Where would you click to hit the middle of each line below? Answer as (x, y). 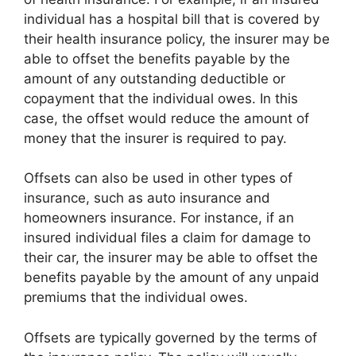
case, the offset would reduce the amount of (166, 118)
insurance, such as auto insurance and (147, 198)
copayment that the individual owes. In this (161, 98)
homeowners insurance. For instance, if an (159, 218)
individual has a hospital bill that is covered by (172, 19)
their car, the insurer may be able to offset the (171, 257)
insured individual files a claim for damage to (167, 238)
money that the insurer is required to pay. (155, 138)
